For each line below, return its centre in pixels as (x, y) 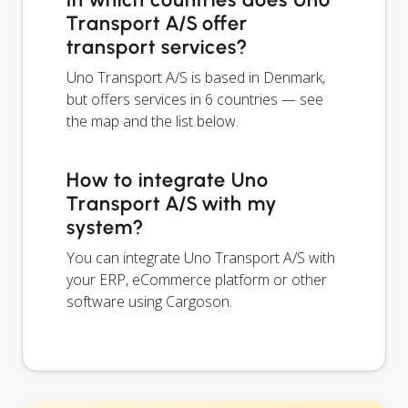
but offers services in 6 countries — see (195, 99)
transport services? (157, 46)
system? (105, 227)
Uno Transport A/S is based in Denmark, (196, 77)
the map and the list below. (153, 121)
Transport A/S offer (158, 23)
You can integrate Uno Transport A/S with (201, 257)
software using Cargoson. (149, 301)
